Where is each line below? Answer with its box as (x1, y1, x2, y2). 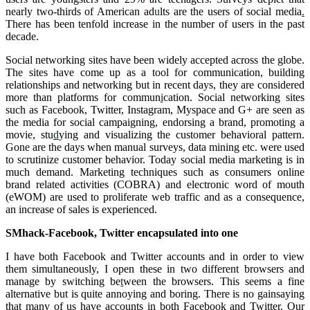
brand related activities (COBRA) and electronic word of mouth (6, 178, 304, 190)
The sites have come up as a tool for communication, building (6, 66, 304, 78)
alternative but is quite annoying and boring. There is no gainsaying (6, 287, 304, 300)
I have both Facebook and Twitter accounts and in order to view (6, 250, 304, 262)
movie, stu (6, 128, 53, 140)
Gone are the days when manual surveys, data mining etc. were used (6, 140, 304, 153)
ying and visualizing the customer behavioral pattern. (58, 128, 305, 140)
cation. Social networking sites (163, 91, 305, 103)
